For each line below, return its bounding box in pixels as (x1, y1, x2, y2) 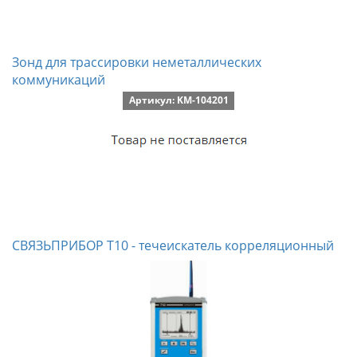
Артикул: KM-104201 (128, 93, 229, 107)
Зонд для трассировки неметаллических (12, 53, 261, 71)
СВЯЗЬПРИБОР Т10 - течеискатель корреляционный (12, 237, 334, 254)
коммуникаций (12, 71, 105, 88)
